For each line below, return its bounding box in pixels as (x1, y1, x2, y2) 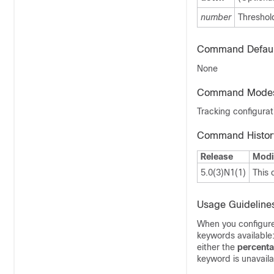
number (201, 12, 231, 22)
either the (197, 242, 237, 252)
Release (201, 152, 233, 161)
